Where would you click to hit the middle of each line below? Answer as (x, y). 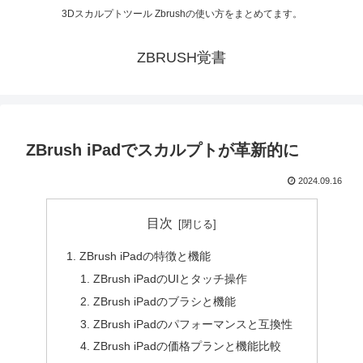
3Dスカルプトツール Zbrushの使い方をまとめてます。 (181, 14)
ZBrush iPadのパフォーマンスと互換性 (193, 324)
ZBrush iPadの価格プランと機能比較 (188, 346)
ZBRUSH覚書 (181, 58)
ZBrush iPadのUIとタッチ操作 (171, 278)
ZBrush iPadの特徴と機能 (145, 256)
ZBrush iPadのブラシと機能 (165, 301)
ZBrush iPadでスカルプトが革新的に (162, 150)
